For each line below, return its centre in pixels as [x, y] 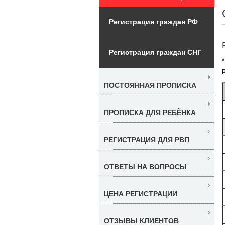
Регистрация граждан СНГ [155, 52]
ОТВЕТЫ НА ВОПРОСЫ [145, 166]
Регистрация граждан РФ [153, 21]
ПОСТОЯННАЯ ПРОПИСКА [150, 85]
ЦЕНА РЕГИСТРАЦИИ [141, 194]
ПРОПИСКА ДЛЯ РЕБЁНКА [150, 112]
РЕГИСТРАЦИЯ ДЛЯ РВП [147, 139]
